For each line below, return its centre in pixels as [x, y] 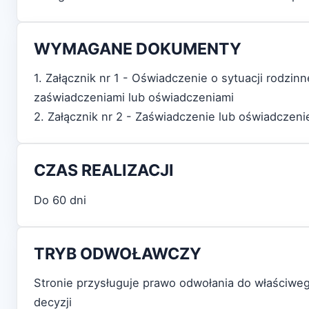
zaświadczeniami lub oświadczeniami [134, 98]
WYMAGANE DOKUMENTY [138, 49]
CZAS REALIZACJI [104, 171]
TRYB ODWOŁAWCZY [118, 253]
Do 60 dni [60, 200]
